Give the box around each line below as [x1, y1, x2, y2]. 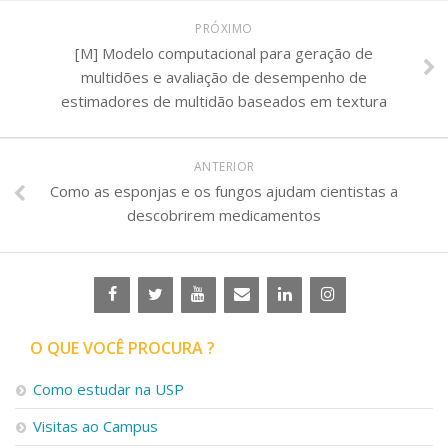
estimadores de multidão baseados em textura [61, 90, 387, 111]
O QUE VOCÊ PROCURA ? [30, 336, 215, 359]
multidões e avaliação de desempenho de [81, 66, 367, 87]
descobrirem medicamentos [127, 204, 321, 225]
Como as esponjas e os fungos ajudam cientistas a [50, 180, 398, 201]
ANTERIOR [193, 157, 255, 175]
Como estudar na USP [33, 378, 184, 399]
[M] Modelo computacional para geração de [75, 42, 373, 63]
